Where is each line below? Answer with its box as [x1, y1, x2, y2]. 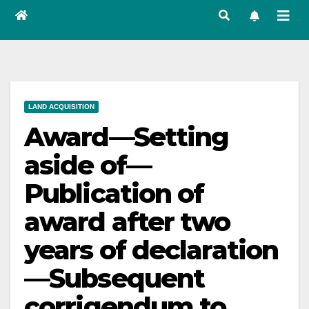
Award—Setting [24, 121, 229, 153]
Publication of [24, 177, 204, 210]
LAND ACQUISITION [28, 103, 94, 110]
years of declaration [24, 234, 279, 266]
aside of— [24, 149, 151, 181]
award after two [24, 206, 230, 238]
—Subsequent [24, 262, 205, 295]
